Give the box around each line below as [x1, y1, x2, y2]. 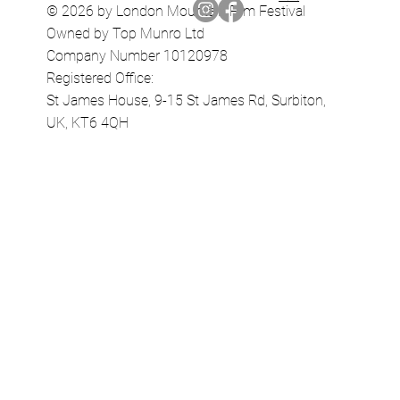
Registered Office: [46, 69, 154, 87]
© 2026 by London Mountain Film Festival [46, 2, 305, 20]
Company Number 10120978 [46, 46, 228, 64]
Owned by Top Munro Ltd [46, 24, 208, 42]
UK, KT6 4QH [46, 113, 129, 131]
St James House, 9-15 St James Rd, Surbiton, [46, 91, 326, 109]
